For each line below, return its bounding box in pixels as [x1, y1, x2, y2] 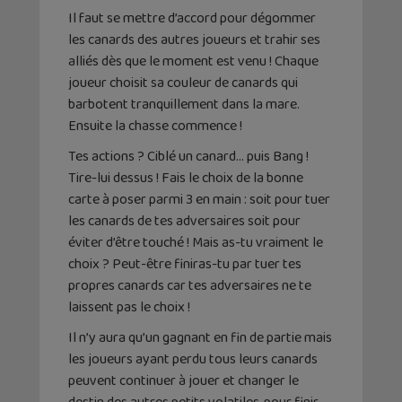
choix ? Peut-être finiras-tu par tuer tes [68, 252, 301, 275]
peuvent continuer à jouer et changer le [68, 369, 299, 392]
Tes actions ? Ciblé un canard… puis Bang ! [68, 144, 309, 168]
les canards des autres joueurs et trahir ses [68, 28, 320, 51]
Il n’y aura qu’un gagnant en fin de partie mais [68, 326, 332, 349]
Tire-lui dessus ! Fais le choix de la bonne [68, 166, 303, 189]
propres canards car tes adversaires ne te [68, 274, 311, 297]
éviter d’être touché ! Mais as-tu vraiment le [68, 231, 323, 254]
